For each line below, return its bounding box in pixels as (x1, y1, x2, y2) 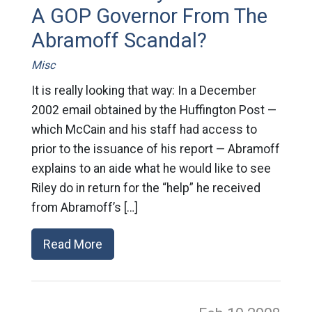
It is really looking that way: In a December (31, 84, 256, 98)
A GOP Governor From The (31, 4, 267, 29)
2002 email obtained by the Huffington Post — (31, 103, 276, 118)
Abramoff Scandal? (31, 29, 207, 53)
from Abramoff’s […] (31, 201, 138, 215)
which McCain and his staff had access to (31, 123, 257, 137)
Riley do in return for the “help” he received (31, 181, 260, 196)
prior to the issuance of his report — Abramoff (31, 142, 280, 157)
